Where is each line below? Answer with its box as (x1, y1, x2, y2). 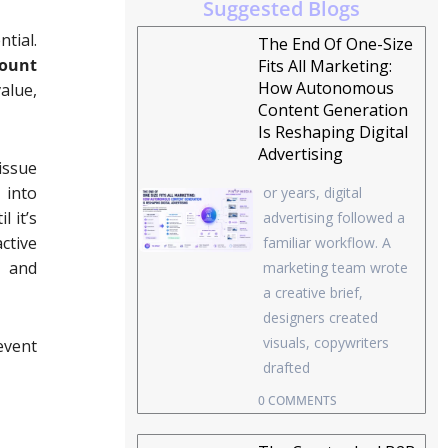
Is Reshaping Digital (258, 121, 409, 144)
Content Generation (258, 99, 409, 122)
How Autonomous (258, 77, 395, 100)
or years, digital (263, 183, 363, 203)
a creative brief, (263, 283, 364, 303)
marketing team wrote (263, 258, 409, 278)
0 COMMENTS (258, 392, 338, 410)
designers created (263, 308, 379, 328)
